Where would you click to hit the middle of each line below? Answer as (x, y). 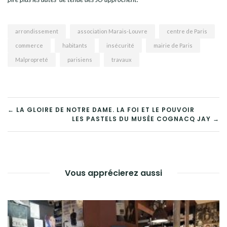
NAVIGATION (63, 115)
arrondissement (37, 31)
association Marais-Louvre (112, 31)
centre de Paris (187, 31)
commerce (29, 46)
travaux (122, 60)
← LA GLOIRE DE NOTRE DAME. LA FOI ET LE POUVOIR (101, 110)
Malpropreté (32, 60)
